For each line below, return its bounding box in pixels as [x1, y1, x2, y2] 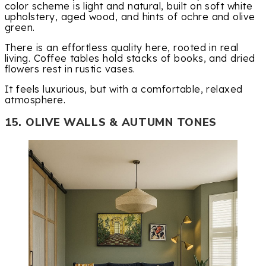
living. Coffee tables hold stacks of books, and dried [5, 52, 255, 64]
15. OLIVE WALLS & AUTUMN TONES [5, 115, 217, 131]
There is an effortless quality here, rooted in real [5, 41, 239, 53]
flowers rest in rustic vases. [5, 62, 135, 75]
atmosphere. [5, 94, 66, 106]
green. [5, 21, 35, 33]
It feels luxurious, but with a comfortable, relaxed [5, 83, 243, 96]
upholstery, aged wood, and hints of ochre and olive [5, 10, 255, 23]
